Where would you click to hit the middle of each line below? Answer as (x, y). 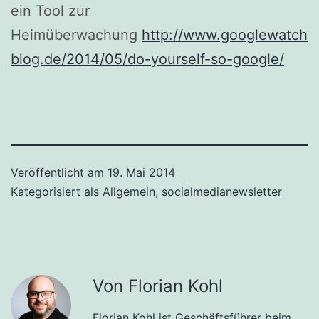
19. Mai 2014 (141, 172)
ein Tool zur (50, 10)
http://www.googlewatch (225, 35)
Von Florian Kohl (158, 286)
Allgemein (129, 191)
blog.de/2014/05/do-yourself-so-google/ (147, 59)
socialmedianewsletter (222, 191)
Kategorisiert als (57, 191)
